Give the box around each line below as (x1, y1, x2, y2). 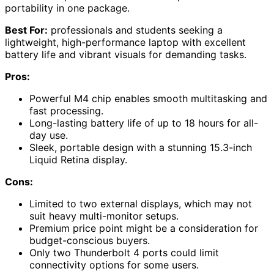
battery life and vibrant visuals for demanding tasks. (5, 48, 246, 61)
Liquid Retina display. (29, 153, 127, 166)
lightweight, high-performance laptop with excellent (5, 35, 246, 48)
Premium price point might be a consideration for (29, 221, 258, 234)
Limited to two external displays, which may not (29, 197, 252, 210)
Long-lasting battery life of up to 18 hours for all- (29, 116, 258, 129)
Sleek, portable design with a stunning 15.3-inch (29, 141, 252, 154)
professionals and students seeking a (48, 23, 223, 36)
